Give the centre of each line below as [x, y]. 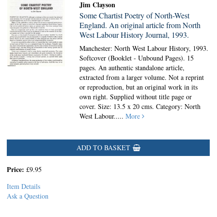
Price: [16, 169]
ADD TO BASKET [103, 147]
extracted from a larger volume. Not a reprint [142, 77]
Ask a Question [28, 196]
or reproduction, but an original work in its [139, 87]
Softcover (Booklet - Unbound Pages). [133, 58]
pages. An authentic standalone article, [132, 68]
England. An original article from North [140, 25]
